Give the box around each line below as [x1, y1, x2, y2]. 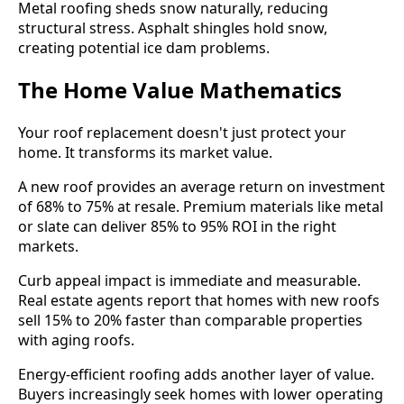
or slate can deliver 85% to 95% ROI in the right [18, 216, 336, 237]
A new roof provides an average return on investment [18, 177, 385, 197]
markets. [18, 236, 78, 257]
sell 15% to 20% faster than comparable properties [18, 310, 363, 331]
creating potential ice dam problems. [18, 37, 270, 58]
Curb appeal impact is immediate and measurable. [18, 271, 361, 291]
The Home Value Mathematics [18, 75, 342, 106]
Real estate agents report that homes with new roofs [18, 290, 380, 311]
